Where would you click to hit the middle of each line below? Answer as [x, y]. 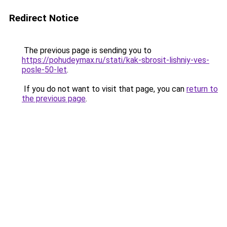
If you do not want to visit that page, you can [104, 89]
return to [202, 89]
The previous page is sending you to [87, 50]
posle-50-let [44, 70]
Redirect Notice [44, 18]
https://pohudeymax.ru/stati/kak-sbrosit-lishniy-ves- [116, 60]
